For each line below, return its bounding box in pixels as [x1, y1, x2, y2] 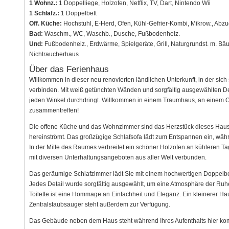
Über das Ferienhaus [29, 64, 109, 74]
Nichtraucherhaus [29, 51, 79, 58]
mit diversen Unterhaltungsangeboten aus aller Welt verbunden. [29, 153, 207, 161]
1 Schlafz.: [29, 10, 59, 17]
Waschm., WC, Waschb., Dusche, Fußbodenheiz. [42, 30, 180, 38]
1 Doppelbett [59, 10, 97, 17]
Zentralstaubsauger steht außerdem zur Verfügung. [29, 200, 170, 208]
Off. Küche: [29, 20, 62, 28]
